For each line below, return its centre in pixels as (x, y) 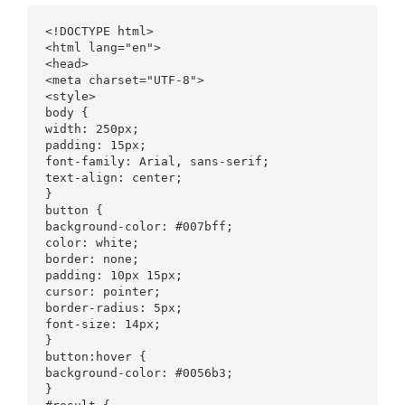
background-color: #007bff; (139, 226)
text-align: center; (114, 178)
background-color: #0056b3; (139, 373)
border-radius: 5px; (114, 308)
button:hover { (96, 357)
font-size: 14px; (103, 324)
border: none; (92, 259)
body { (67, 113)
